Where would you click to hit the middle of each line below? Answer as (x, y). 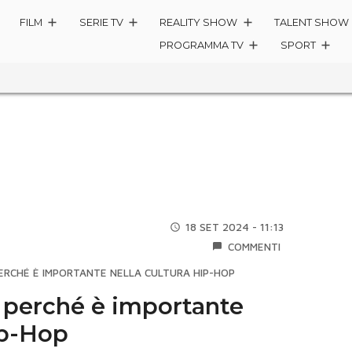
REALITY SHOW (199, 22)
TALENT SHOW (312, 22)
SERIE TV (101, 22)
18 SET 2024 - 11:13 (235, 227)
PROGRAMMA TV (202, 46)
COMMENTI (255, 246)
